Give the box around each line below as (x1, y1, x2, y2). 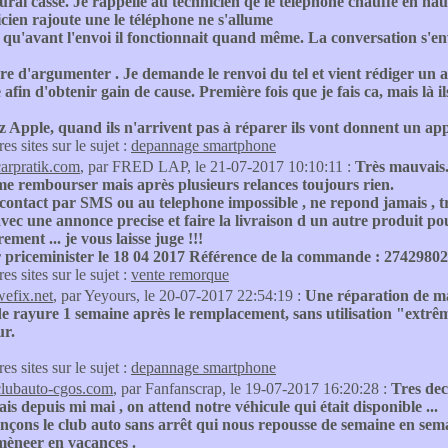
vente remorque (131, 266, 229, 283)
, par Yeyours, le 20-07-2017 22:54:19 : (53, 287, 305, 304)
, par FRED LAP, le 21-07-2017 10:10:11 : (80, 158, 355, 175)
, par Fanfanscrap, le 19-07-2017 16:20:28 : (113, 380, 391, 397)
